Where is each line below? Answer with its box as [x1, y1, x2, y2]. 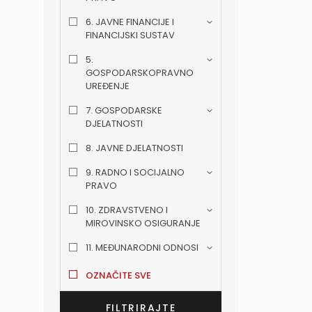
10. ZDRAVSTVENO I [86, 203, 168, 217]
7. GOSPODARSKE [86, 104, 162, 118]
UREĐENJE [86, 79, 130, 93]
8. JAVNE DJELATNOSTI [86, 141, 183, 155]
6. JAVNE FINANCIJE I [86, 15, 174, 29]
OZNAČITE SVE [86, 269, 151, 283]
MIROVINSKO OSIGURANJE [86, 217, 201, 231]
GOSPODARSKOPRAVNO [86, 66, 194, 80]
